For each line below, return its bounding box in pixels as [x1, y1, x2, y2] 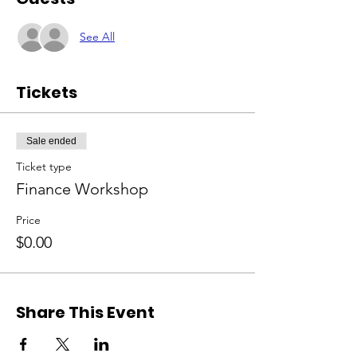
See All [80, 29, 115, 45]
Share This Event [16, 300, 155, 324]
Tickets [16, 80, 77, 104]
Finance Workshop [16, 178, 148, 198]
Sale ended [26, 135, 76, 147]
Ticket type [16, 159, 72, 174]
